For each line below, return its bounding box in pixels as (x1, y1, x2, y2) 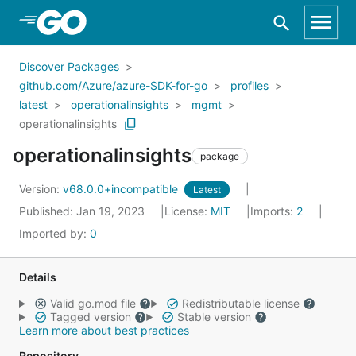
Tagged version (46, 310, 134, 323)
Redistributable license (178, 296, 303, 310)
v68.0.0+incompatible (63, 182, 181, 195)
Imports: (250, 204, 296, 218)
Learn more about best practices (19, 323, 189, 337)
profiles (230, 79, 269, 92)
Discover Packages (19, 60, 119, 73)
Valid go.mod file (46, 296, 139, 310)
